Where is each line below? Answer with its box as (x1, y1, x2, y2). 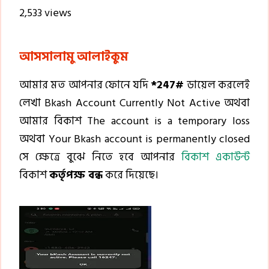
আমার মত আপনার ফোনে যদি (19, 76, 151, 94)
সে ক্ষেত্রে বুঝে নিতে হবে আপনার (19, 148, 182, 166)
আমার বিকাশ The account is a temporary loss (19, 112, 250, 130)
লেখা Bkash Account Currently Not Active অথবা (19, 94, 250, 112)
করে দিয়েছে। (103, 166, 159, 184)
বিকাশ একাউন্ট (181, 148, 250, 166)
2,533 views (19, 4, 71, 22)
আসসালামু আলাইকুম (19, 47, 128, 67)
